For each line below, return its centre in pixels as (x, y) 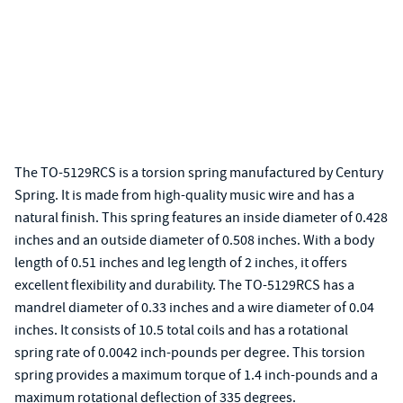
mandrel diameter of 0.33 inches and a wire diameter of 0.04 (194, 308)
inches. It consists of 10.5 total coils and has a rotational (181, 330)
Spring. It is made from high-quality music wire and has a (184, 195)
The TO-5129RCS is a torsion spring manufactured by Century (199, 173)
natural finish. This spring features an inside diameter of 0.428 (201, 218)
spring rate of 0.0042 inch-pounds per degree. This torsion (190, 353)
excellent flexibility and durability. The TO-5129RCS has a (184, 285)
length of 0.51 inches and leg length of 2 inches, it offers (181, 263)
